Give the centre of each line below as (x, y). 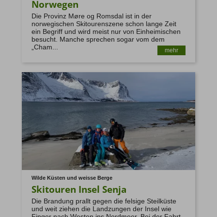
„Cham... (45, 47)
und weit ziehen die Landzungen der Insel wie (101, 209)
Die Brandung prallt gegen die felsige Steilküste (104, 201)
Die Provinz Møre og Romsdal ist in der (91, 16)
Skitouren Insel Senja (79, 189)
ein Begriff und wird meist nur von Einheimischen (106, 31)
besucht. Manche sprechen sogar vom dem (98, 39)
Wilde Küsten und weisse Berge (72, 178)
